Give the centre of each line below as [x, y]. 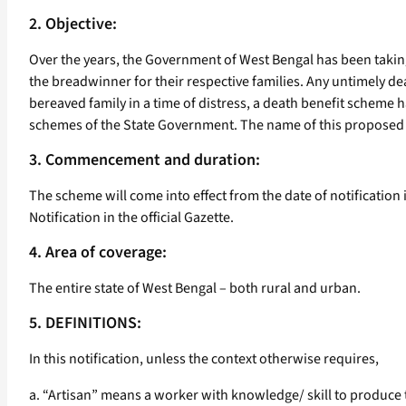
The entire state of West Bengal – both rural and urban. [195, 289]
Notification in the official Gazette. [131, 218]
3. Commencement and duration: [145, 160]
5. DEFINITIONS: [85, 324]
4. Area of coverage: [98, 253]
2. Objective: [73, 24]
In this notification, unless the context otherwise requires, [204, 359]
